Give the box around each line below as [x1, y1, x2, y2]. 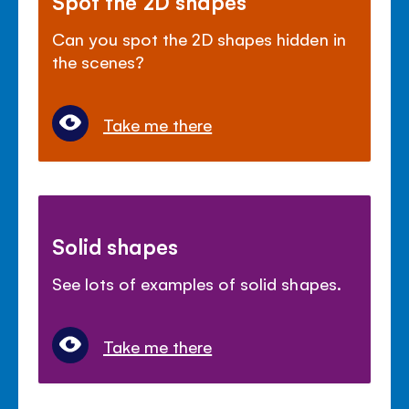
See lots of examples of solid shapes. [52, 272, 341, 295]
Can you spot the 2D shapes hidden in [52, 26, 346, 49]
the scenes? [52, 49, 145, 72]
